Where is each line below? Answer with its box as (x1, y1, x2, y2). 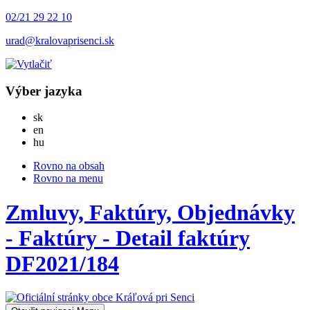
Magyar (44, 136, 77, 148)
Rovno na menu (33, 172, 103, 185)
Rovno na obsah (33, 160, 104, 172)
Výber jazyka (6, 83, 82, 98)
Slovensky (42, 111, 88, 123)
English (43, 123, 76, 136)
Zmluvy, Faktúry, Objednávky (6, 199, 295, 225)
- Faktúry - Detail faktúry (6, 225, 250, 250)
